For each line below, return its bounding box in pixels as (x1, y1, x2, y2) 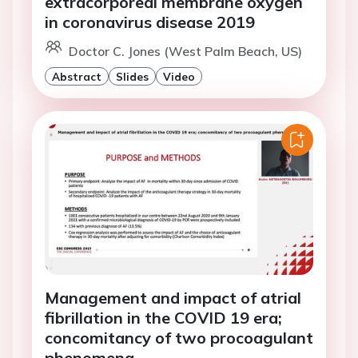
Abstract (52, 70, 101, 84)
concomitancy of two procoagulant (45, 328, 313, 348)
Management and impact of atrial (45, 288, 301, 308)
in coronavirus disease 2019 (45, 12, 255, 33)
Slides (116, 70, 149, 84)
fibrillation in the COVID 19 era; (45, 308, 282, 328)
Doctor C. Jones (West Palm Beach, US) (69, 43, 302, 60)
